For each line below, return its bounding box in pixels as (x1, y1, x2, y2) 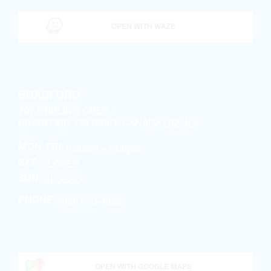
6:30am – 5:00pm (66, 142, 141, 154)
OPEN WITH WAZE (111, 24, 175, 31)
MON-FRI (18, 143, 62, 154)
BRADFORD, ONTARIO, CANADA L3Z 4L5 (18, 117, 199, 129)
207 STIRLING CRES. (18, 105, 111, 117)
